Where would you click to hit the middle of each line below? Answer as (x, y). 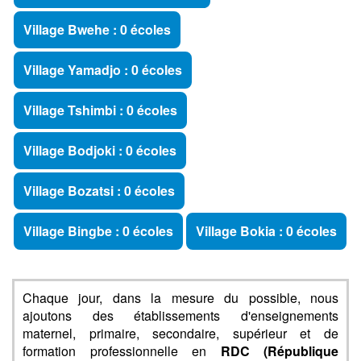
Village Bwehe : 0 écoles (97, 29)
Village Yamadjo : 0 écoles (103, 70)
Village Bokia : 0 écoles (266, 231)
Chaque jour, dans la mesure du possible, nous (180, 298)
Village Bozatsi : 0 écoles (99, 191)
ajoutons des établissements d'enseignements (180, 315)
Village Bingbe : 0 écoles (98, 231)
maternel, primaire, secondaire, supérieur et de (180, 333)
